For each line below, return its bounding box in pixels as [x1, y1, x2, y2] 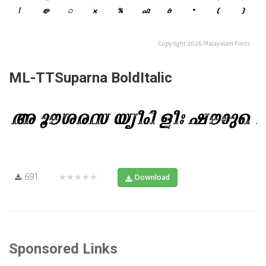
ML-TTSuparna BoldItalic [9, 69, 172, 87]
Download [135, 172, 170, 182]
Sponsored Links [9, 240, 118, 257]
